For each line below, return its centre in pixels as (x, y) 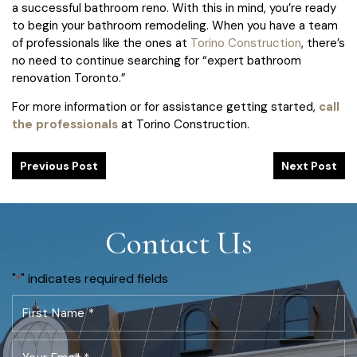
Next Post (309, 166)
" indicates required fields (94, 279)
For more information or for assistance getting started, (165, 107)
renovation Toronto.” (69, 78)
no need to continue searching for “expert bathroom (157, 61)
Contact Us (178, 243)
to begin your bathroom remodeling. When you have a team (175, 26)
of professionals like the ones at (101, 43)
